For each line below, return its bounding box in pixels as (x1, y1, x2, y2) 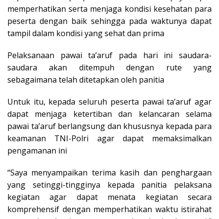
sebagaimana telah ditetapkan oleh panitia (7, 74, 164, 85)
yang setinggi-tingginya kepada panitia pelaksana (7, 179, 212, 190)
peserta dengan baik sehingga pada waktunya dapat (7, 15, 212, 26)
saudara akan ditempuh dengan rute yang (7, 62, 212, 73)
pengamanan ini (7, 145, 67, 156)
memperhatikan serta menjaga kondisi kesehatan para (7, 3, 212, 14)
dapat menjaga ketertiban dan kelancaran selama (7, 108, 212, 119)
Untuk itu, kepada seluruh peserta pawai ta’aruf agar (7, 96, 212, 107)
